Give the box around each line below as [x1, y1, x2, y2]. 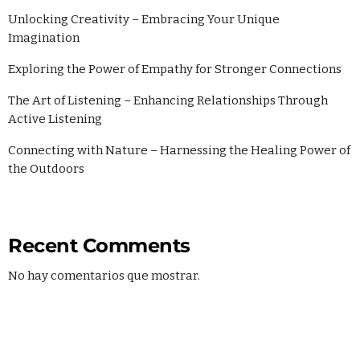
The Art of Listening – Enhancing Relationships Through [8, 93, 328, 108]
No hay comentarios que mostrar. [8, 268, 200, 283]
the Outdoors [8, 162, 84, 177]
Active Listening [8, 112, 102, 127]
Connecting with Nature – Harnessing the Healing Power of [8, 143, 350, 158]
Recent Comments [8, 233, 190, 257]
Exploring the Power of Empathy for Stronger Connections [8, 62, 342, 77]
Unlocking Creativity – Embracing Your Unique [8, 12, 280, 27]
